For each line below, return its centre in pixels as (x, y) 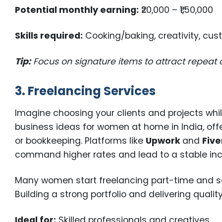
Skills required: (49, 36)
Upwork (164, 141)
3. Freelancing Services (85, 91)
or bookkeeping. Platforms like (81, 141)
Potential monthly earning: (77, 10)
